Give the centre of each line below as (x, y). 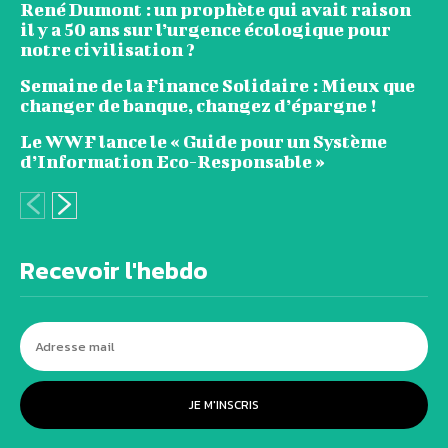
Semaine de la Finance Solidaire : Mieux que (217, 86)
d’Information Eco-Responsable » (172, 162)
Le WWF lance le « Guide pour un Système (203, 142)
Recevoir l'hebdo (114, 271)
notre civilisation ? (107, 50)
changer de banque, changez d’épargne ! (198, 106)
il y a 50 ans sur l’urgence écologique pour (205, 30)
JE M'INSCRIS (224, 405)
